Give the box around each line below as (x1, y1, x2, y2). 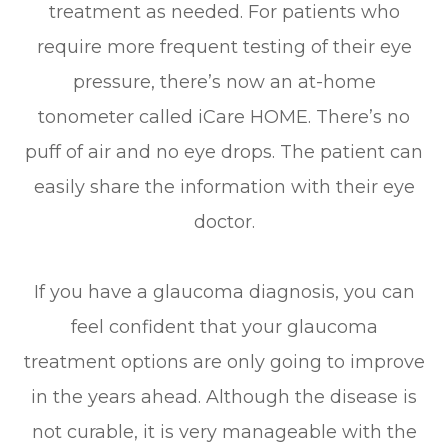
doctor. (193, 210, 255, 233)
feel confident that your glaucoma (70, 315, 378, 338)
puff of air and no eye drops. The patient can (25, 140, 423, 163)
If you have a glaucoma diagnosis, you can (33, 280, 415, 303)
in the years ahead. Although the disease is (31, 385, 417, 408)
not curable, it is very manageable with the (31, 420, 417, 443)
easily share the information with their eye (33, 175, 415, 198)
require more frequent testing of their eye (36, 35, 412, 58)
